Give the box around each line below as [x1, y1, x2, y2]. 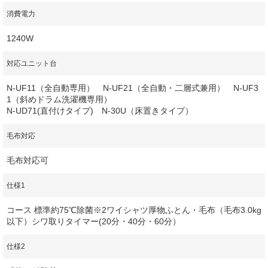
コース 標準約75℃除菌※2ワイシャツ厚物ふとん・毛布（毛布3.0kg [7, 205, 261, 215]
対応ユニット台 [7, 59, 57, 68]
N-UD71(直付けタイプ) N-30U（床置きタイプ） [7, 105, 193, 115]
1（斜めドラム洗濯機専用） [7, 94, 112, 104]
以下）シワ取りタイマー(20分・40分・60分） [7, 216, 181, 226]
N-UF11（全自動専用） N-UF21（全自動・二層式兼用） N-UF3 [7, 83, 258, 93]
